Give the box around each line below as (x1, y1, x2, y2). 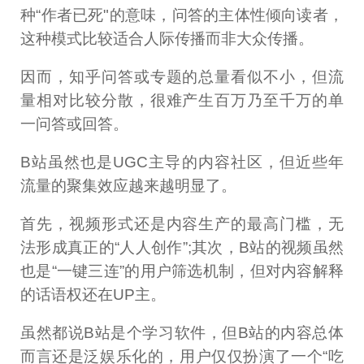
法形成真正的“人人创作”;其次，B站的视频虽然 (20, 238, 344, 256)
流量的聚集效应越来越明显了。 (20, 177, 237, 195)
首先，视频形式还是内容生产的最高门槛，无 (20, 214, 344, 232)
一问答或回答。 (20, 115, 129, 133)
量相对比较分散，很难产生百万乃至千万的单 (20, 92, 344, 110)
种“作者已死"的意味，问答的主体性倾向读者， (20, 6, 344, 24)
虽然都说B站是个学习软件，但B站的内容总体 (20, 323, 344, 341)
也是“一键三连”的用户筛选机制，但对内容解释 (20, 262, 344, 279)
